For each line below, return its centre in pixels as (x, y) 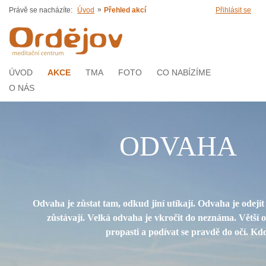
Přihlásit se (233, 10)
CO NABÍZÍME (184, 72)
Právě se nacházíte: (41, 10)
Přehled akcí (125, 10)
